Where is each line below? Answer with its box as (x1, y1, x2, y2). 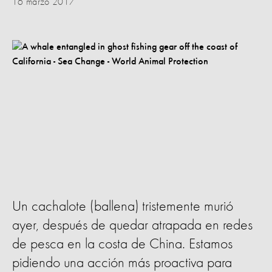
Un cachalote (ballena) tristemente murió (12, 199, 233, 214)
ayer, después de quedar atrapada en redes (12, 218, 253, 233)
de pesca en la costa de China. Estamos (12, 237, 233, 252)
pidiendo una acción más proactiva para (12, 256, 232, 271)
